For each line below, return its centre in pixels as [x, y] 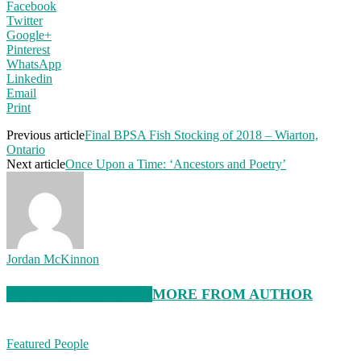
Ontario [26, 149]
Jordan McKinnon [53, 259]
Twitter [25, 20]
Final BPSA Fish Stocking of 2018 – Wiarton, [201, 135]
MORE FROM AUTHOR [232, 294]
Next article [36, 164]
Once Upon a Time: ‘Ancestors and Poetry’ [176, 164]
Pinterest [28, 49]
